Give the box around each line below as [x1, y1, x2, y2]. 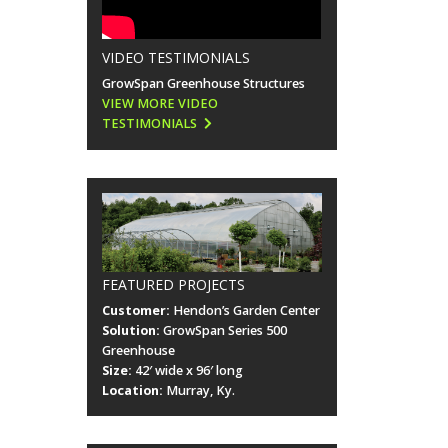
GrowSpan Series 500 [160, 321, 288, 339]
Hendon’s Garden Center [173, 301, 321, 319]
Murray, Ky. [163, 381, 236, 399]
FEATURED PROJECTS [102, 274, 246, 294]
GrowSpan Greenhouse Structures [102, 75, 306, 93]
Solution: [102, 321, 161, 339]
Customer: [102, 301, 174, 319]
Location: [102, 381, 164, 399]
